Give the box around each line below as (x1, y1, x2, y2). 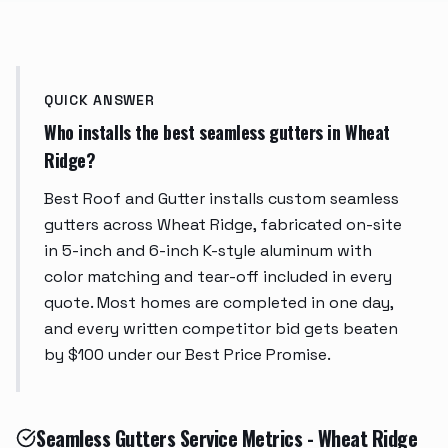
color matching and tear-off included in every (44, 266, 392, 287)
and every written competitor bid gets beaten (44, 318, 398, 339)
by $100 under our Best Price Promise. (44, 344, 331, 365)
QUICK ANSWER (44, 91, 155, 109)
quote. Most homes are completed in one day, (44, 292, 393, 313)
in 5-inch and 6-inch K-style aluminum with (44, 240, 372, 261)
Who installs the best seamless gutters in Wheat (44, 119, 390, 145)
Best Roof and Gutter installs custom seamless (44, 188, 399, 209)
